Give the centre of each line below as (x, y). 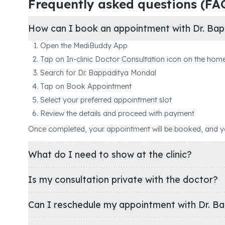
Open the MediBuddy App (84, 45)
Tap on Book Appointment (86, 86)
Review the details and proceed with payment (117, 113)
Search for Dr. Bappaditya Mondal (98, 73)
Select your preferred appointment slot (106, 100)
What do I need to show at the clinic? (110, 154)
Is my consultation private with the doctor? (123, 179)
